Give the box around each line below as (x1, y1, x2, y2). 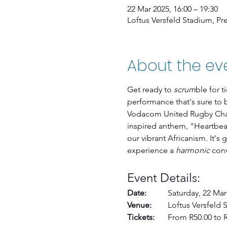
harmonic (175, 145, 210, 155)
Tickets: (127, 212, 155, 222)
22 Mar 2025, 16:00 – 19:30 (127, 4, 218, 14)
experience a (127, 145, 176, 155)
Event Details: (127, 170, 200, 185)
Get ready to (127, 85, 174, 94)
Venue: (127, 200, 152, 210)
